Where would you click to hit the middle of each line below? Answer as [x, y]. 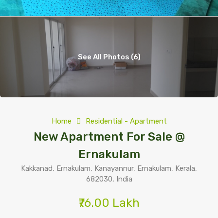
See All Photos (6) [109, 57]
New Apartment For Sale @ [109, 137]
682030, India [109, 179]
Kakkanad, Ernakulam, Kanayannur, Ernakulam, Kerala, [109, 168]
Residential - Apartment [126, 121]
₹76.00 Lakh [109, 203]
